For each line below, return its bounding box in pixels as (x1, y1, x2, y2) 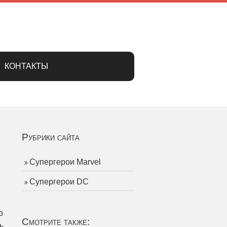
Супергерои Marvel (29, 158, 101, 166)
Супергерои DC (29, 177, 89, 186)
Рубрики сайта (22, 132, 80, 142)
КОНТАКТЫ (5, 62, 48, 70)
